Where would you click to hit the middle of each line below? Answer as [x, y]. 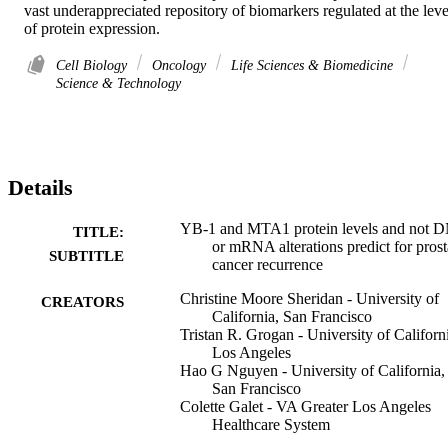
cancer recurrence [267, 264]
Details [40, 188]
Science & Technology [118, 83]
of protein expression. [92, 29]
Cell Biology [93, 65]
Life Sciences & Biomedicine [312, 65]
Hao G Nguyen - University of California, [312, 370]
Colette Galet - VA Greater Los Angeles [305, 406]
